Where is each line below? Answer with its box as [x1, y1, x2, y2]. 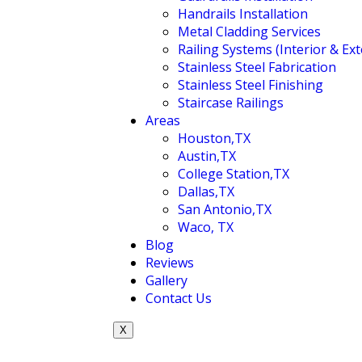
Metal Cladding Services [178, 23, 321, 40]
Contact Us [145, 289, 212, 307]
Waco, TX [178, 218, 234, 236]
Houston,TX [178, 129, 250, 147]
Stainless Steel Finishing [178, 76, 323, 94]
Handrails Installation [178, 5, 308, 23]
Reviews [145, 254, 194, 271]
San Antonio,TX [178, 200, 271, 218]
